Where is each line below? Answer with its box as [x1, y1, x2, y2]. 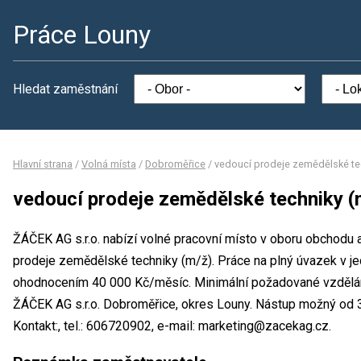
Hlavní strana [13, 158, 73, 170]
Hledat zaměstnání [13, 81, 118, 97]
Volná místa [81, 158, 136, 170]
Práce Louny [13, 19, 151, 50]
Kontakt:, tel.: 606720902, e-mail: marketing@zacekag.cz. [13, 317, 331, 334]
